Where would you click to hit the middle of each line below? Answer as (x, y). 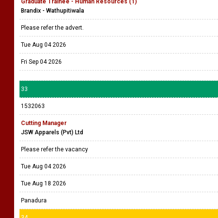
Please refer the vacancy (55, 149)
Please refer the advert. (53, 28)
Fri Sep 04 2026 (41, 62)
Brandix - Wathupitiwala (53, 11)
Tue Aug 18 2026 (44, 183)
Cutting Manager (44, 123)
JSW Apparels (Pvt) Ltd (52, 132)
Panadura (34, 200)
